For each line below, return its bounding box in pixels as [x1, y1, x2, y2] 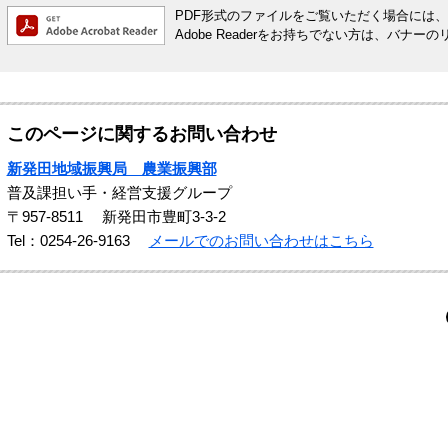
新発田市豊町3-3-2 [101, 208, 226, 226]
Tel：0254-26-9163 [6, 232, 130, 250]
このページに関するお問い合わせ [6, 124, 277, 145]
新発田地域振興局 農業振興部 [6, 160, 217, 178]
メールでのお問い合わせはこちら [148, 232, 374, 250]
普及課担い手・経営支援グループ [6, 184, 232, 202]
